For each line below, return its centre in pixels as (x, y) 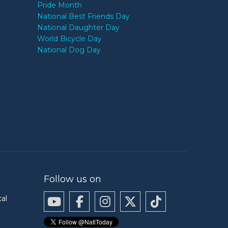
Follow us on (73, 179)
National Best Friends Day (83, 16)
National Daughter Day (78, 27)
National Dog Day (69, 50)
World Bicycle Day (69, 38)
